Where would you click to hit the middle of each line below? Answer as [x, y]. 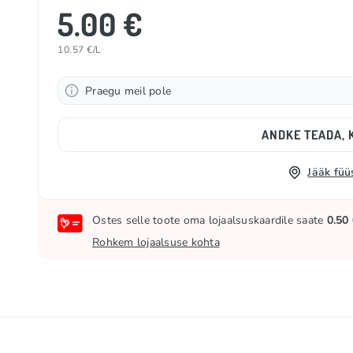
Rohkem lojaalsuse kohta [156, 242]
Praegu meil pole [128, 91]
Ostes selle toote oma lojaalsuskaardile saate [210, 220]
